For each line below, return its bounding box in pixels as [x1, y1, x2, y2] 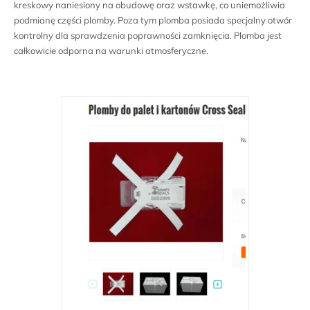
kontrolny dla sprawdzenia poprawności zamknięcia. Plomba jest [14, 30, 282, 42]
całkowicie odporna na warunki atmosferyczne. [14, 45, 208, 57]
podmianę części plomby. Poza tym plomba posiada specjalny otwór [14, 15, 292, 26]
